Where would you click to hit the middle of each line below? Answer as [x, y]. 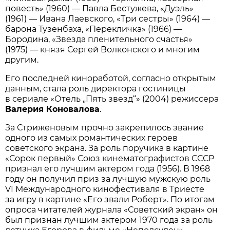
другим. [22, 60]
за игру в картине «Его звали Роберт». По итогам [110, 199]
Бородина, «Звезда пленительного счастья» [99, 39]
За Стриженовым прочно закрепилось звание [105, 127]
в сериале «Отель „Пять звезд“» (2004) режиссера [112, 99]
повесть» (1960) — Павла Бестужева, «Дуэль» [100, 8]
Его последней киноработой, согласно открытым [111, 78]
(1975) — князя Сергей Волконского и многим [103, 49]
